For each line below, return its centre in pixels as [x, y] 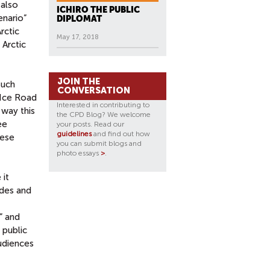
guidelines [74, 134]
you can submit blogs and [99, 143]
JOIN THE [79, 81]
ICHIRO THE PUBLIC [98, 10]
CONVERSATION [94, 90]
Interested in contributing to [103, 105]
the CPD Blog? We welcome [104, 115]
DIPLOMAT [79, 19]
